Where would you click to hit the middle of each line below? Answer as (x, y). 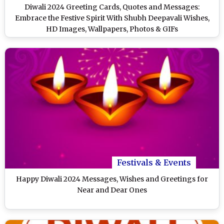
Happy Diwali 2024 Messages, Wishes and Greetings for (112, 179)
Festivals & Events (154, 162)
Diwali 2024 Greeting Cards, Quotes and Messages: (112, 7)
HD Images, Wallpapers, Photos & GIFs (112, 29)
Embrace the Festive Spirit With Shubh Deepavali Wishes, (112, 18)
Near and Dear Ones (112, 190)
